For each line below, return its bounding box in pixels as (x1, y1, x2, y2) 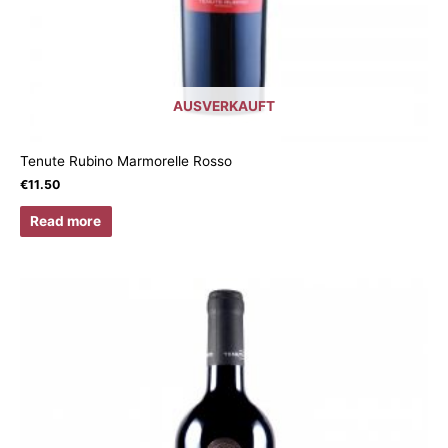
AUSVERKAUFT (173, 98, 275, 115)
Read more (30, 212, 102, 229)
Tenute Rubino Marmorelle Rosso (20, 153, 232, 170)
